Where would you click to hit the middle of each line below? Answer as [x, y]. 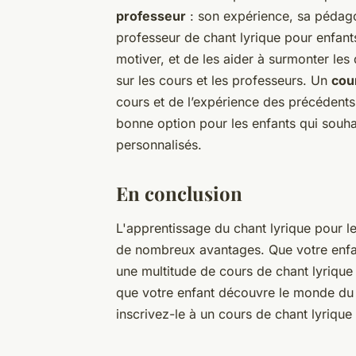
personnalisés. [159, 144]
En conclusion [179, 193]
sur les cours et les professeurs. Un [224, 80]
